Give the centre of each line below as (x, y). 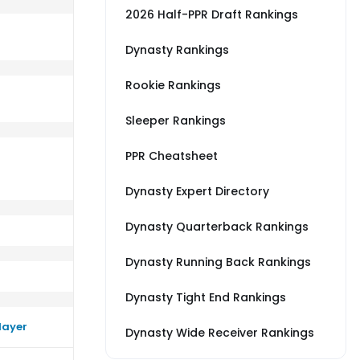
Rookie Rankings (173, 85)
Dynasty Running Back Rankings (218, 262)
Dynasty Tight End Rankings (206, 297)
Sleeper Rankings (176, 121)
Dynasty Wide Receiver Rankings (220, 333)
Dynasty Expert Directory (197, 191)
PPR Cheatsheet (172, 156)
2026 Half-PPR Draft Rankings (212, 14)
